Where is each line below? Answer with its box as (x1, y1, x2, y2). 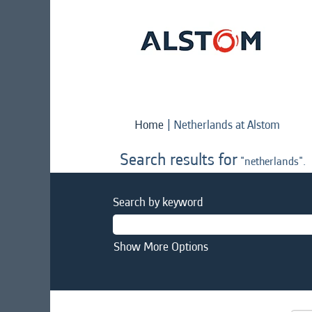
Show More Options (114, 237, 208, 256)
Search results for (120, 148, 237, 171)
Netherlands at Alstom (173, 116, 280, 134)
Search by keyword (113, 193, 203, 211)
